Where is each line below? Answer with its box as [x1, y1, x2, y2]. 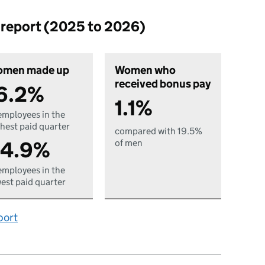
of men [115, 137, 143, 148]
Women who [115, 63, 176, 77]
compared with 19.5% [115, 125, 203, 137]
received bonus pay [115, 77, 211, 91]
